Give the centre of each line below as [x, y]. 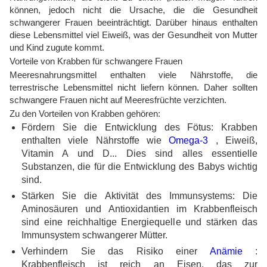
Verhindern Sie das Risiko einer [116, 251]
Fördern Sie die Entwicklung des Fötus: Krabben [139, 127]
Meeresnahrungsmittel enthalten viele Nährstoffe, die [133, 75]
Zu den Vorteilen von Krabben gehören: [85, 114]
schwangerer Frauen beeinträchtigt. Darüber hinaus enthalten [133, 22]
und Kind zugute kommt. [57, 47]
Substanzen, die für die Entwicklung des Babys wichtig [139, 167]
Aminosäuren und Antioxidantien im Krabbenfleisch [139, 209]
